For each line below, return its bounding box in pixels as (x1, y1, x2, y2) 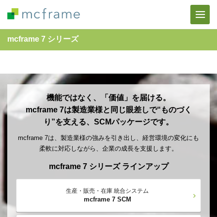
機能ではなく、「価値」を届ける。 (46, 93, 170, 102)
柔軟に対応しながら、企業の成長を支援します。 (39, 145, 178, 152)
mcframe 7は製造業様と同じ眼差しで (25, 106, 157, 114)
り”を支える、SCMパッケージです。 (44, 118, 173, 126)
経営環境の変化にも (142, 134, 199, 141)
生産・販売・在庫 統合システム (66, 187, 149, 194)
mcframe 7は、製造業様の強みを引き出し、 (18, 134, 142, 141)
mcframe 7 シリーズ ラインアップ (48, 162, 169, 170)
